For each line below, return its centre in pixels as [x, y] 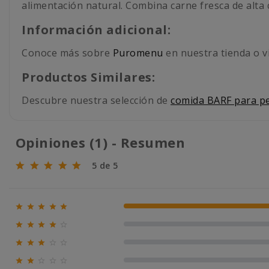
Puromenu [138, 53]
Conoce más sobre [67, 53]
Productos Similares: [88, 77]
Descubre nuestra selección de [96, 100]
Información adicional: [96, 29]
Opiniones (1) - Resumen [102, 142]
